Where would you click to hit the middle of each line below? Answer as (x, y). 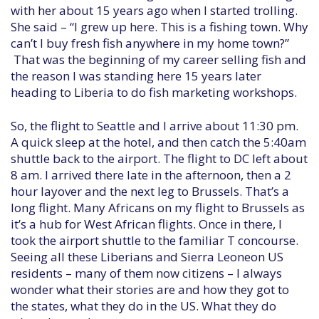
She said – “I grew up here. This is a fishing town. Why (159, 27)
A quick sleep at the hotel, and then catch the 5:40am (158, 142)
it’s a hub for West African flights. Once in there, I (146, 224)
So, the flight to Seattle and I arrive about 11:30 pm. (155, 126)
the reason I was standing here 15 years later (136, 76)
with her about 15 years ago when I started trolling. (154, 10)
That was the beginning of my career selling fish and (158, 59)
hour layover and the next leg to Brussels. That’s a (150, 191)
